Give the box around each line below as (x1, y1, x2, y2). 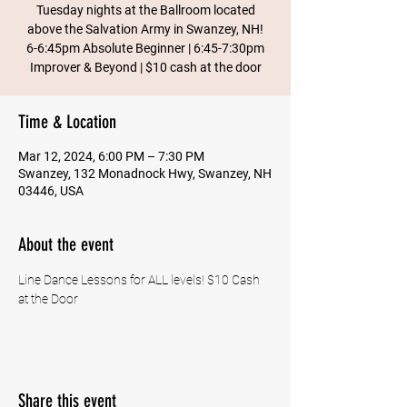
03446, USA (18, 184, 84, 198)
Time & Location (18, 111, 116, 133)
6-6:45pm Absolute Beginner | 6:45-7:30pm (26, 41, 264, 55)
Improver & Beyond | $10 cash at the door (29, 60, 262, 74)
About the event (18, 233, 114, 255)
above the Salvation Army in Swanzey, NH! (27, 22, 263, 36)
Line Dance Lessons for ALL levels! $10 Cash (18, 273, 263, 287)
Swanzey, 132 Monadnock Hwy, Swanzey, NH (18, 166, 272, 181)
